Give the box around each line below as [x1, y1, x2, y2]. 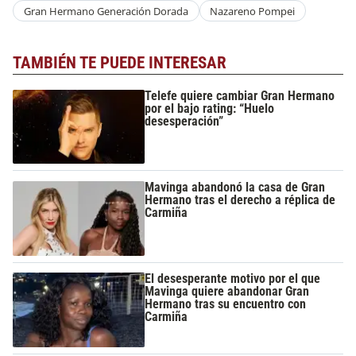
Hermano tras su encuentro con [145, 296, 307, 312]
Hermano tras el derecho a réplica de [145, 192, 336, 208]
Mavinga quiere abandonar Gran [145, 284, 310, 300]
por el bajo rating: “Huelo [145, 100, 275, 116]
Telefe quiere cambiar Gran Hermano [145, 87, 335, 103]
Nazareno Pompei [210, 3, 296, 18]
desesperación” [145, 113, 224, 129]
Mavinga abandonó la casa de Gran [145, 180, 326, 195]
